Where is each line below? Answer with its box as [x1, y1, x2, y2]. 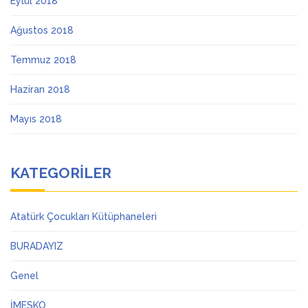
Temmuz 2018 [10, 54, 76, 65]
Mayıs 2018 [10, 113, 62, 124]
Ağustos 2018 [10, 25, 74, 36]
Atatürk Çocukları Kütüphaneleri [10, 211, 157, 222]
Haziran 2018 [10, 84, 70, 95]
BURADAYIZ [10, 241, 63, 252]
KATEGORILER [10, 164, 111, 181]
